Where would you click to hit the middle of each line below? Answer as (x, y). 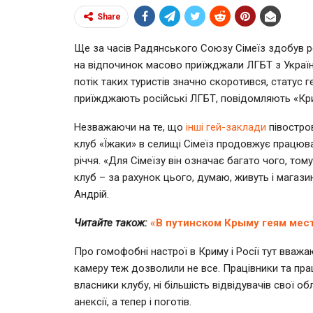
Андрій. (92, 194)
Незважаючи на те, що (130, 127)
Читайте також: (112, 223)
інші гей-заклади (226, 127)
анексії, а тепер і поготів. (133, 301)
